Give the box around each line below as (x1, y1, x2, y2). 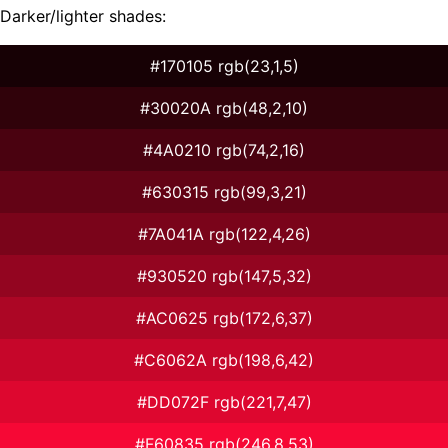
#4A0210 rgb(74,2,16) (143, 139, 305, 160)
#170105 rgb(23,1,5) (149, 55, 299, 76)
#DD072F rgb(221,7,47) (136, 391, 312, 412)
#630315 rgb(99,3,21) (141, 181, 307, 202)
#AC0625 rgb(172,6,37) (135, 307, 313, 328)
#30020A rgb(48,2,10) (140, 97, 308, 118)
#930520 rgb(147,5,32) (136, 265, 312, 286)
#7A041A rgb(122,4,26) (137, 223, 311, 244)
